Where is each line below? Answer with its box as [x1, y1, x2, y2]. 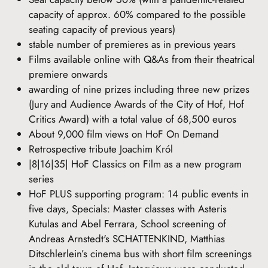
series [29, 171, 54, 186]
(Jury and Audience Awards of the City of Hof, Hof [29, 96, 244, 111]
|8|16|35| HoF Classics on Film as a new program [29, 156, 242, 171]
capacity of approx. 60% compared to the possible [29, 7, 246, 22]
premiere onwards [29, 66, 108, 81]
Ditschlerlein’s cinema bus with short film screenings [29, 246, 252, 261]
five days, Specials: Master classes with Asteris [29, 201, 227, 216]
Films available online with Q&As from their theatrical [29, 51, 255, 66]
